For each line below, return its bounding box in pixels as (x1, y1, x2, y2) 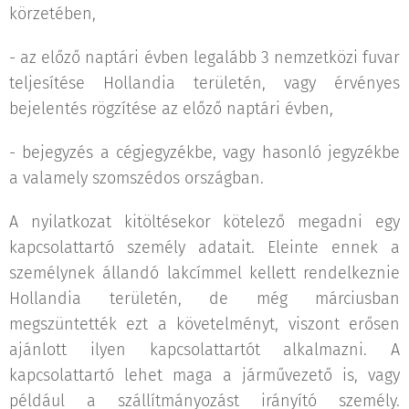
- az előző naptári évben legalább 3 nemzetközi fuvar (9, 47, 400, 68)
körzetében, (9, 3, 96, 24)
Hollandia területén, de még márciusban (9, 288, 400, 309)
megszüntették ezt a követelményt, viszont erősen (9, 313, 400, 334)
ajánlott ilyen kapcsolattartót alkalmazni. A (9, 339, 400, 360)
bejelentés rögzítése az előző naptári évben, (9, 98, 333, 119)
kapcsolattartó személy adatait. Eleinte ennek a (9, 236, 400, 257)
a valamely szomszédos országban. (9, 167, 264, 188)
